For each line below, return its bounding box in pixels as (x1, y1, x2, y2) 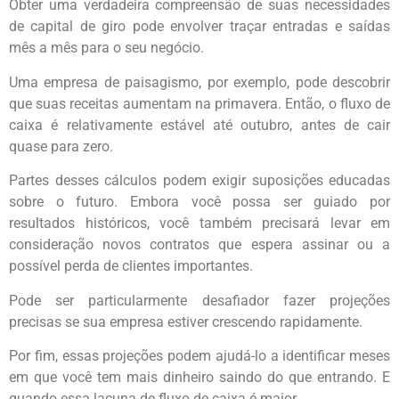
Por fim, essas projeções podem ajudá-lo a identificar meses (9, 346, 390, 364)
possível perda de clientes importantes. (9, 257, 253, 275)
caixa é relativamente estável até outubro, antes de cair (9, 116, 390, 134)
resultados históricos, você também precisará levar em (9, 215, 390, 232)
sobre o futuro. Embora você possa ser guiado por (9, 193, 390, 211)
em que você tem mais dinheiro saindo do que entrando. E (9, 368, 390, 386)
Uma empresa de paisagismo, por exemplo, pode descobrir (9, 73, 390, 91)
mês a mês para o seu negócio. (9, 39, 204, 57)
